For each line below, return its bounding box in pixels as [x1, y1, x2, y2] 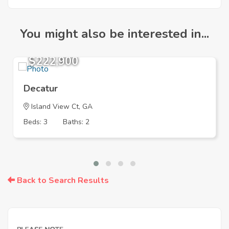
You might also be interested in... [20, 26, 209, 42]
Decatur [24, 82, 58, 95]
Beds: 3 [24, 117, 48, 127]
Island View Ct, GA [29, 102, 93, 112]
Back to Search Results [15, 175, 109, 187]
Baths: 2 [63, 117, 89, 127]
